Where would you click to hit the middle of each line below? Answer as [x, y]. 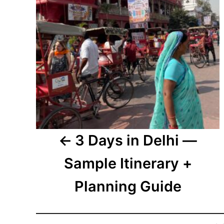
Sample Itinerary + [128, 163]
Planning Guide [128, 186]
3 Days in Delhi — [136, 140]
